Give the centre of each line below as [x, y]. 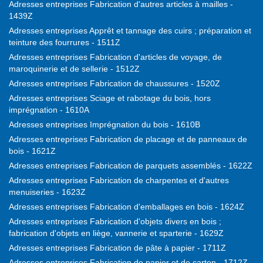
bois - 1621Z [32, 151]
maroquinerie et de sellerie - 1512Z [74, 69]
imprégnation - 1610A [49, 110]
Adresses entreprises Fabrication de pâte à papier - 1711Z [117, 248]
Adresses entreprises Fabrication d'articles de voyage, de [115, 57]
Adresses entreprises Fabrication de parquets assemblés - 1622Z [131, 166]
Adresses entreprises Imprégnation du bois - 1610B [104, 125]
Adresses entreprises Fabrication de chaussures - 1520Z [114, 84]
